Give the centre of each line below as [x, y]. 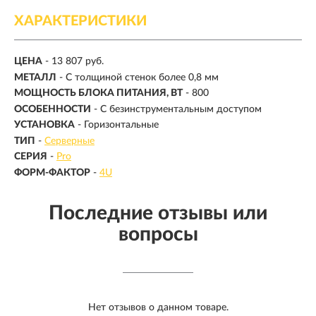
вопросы [158, 234]
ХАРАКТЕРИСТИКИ [80, 21]
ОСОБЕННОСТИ [53, 109]
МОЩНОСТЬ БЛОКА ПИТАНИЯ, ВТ [98, 93]
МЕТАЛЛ [35, 77]
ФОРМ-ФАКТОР [52, 172]
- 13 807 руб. [74, 62]
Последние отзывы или [158, 213]
